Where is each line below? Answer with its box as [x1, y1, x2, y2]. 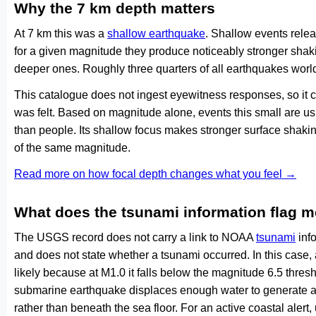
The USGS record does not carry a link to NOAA [14, 231, 256, 243]
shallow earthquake [107, 28, 205, 39]
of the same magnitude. [14, 142, 130, 154]
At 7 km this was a [14, 28, 107, 39]
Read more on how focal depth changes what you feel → [14, 168, 296, 180]
